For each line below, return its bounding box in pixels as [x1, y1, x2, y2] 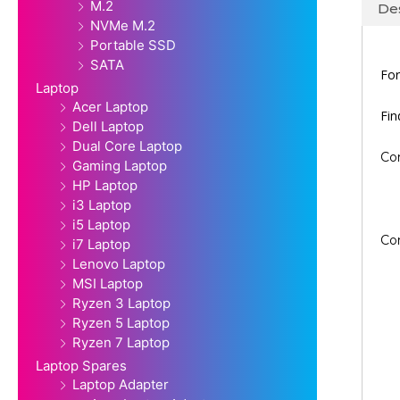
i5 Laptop [72, 216, 130, 234]
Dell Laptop [72, 118, 144, 136]
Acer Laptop [72, 98, 148, 116]
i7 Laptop [72, 236, 130, 254]
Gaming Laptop [72, 157, 167, 175]
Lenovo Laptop [72, 255, 165, 273]
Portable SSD [90, 37, 176, 54]
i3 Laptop [72, 196, 131, 214]
